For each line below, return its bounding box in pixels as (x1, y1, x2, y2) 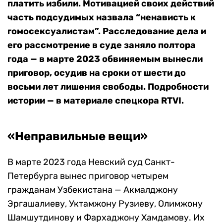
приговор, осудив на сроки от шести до (7, 67, 186, 79)
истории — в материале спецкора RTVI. (7, 95, 184, 107)
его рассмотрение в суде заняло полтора (7, 40, 196, 51)
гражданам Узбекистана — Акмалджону (7, 184, 178, 196)
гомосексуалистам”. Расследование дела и (7, 26, 206, 37)
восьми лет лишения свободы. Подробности (7, 81, 209, 93)
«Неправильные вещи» (7, 129, 148, 144)
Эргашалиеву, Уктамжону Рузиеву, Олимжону (7, 198, 203, 210)
